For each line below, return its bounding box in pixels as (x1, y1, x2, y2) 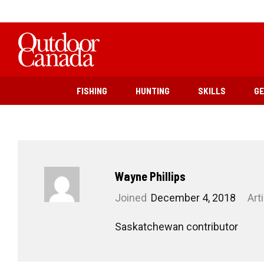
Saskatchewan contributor (115, 220, 238, 233)
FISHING (77, 85, 107, 96)
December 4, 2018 (151, 192, 236, 204)
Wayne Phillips (115, 169, 186, 183)
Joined (115, 192, 147, 204)
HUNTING (136, 85, 170, 96)
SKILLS (198, 85, 226, 96)
